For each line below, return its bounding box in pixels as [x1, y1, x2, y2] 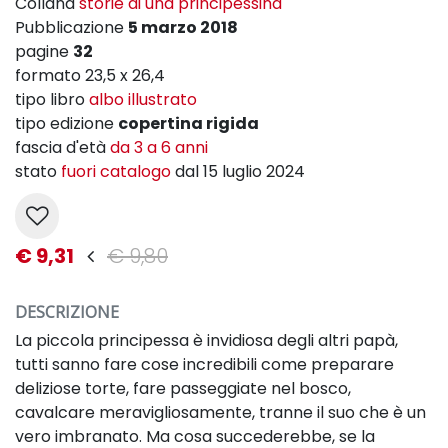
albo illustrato [89, 88, 197, 111]
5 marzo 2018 [128, 16, 238, 39]
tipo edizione [15, 112, 118, 135]
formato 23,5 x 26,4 [15, 64, 165, 87]
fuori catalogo [61, 160, 175, 183]
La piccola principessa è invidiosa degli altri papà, [15, 329, 398, 352]
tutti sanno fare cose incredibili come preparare [15, 353, 394, 376]
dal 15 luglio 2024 [175, 160, 305, 183]
